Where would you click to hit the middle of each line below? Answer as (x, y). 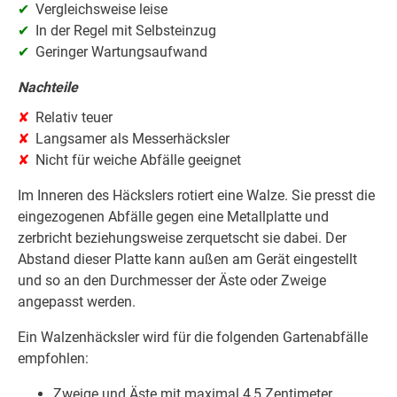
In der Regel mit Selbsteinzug (126, 31)
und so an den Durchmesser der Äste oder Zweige (172, 281)
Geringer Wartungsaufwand (121, 52)
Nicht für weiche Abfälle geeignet (138, 160)
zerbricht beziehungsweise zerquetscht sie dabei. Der (182, 238)
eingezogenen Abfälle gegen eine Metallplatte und (173, 217)
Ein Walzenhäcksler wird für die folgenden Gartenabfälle (193, 338)
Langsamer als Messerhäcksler (132, 139)
